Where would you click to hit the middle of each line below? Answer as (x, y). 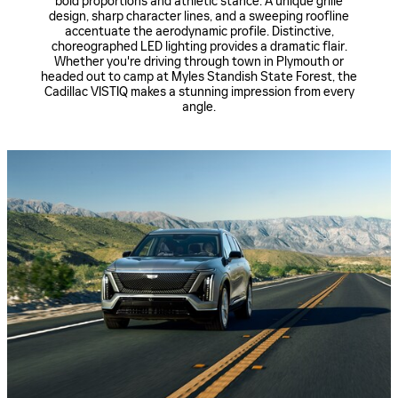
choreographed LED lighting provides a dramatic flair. (199, 47)
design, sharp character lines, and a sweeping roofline (199, 17)
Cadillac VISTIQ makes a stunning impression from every (199, 92)
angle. (199, 107)
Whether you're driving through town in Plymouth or (199, 62)
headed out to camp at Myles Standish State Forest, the (199, 77)
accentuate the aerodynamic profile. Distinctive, (199, 32)
